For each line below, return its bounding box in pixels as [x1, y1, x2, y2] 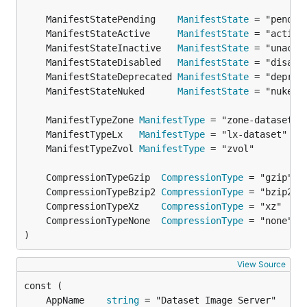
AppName [46, 295, 106, 306]
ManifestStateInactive [46, 42, 177, 53]
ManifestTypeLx [46, 129, 139, 140]
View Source [237, 259, 286, 269]
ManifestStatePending [46, 14, 177, 25]
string [106, 295, 139, 306]
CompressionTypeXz [46, 201, 161, 212]
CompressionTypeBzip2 [46, 186, 161, 197]
